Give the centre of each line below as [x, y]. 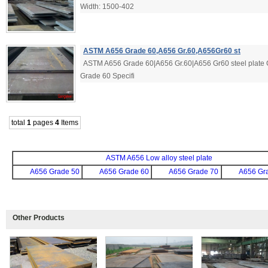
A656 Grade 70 [194, 172]
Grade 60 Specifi [107, 76]
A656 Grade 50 [54, 172]
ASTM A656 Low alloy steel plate [159, 158]
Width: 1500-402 [107, 7]
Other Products [39, 218]
